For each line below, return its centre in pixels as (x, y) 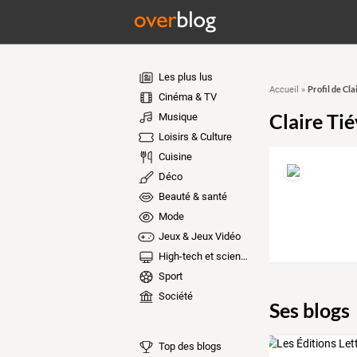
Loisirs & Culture (194, 137)
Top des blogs (188, 346)
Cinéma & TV (186, 97)
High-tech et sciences (198, 256)
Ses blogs (309, 310)
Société (174, 296)
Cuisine (174, 157)
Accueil (284, 90)
